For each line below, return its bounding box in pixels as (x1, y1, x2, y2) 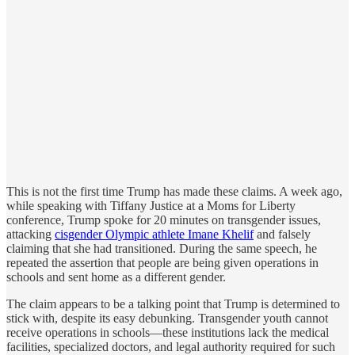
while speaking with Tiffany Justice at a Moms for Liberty (6, 198, 296, 212)
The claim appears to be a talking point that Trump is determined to (6, 296, 340, 311)
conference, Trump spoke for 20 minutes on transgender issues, (6, 212, 321, 227)
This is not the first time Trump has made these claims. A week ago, (6, 184, 342, 198)
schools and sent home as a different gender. (6, 269, 226, 284)
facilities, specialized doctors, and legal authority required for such (6, 339, 335, 353)
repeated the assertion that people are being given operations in (6, 255, 319, 269)
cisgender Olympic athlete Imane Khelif (55, 227, 254, 241)
